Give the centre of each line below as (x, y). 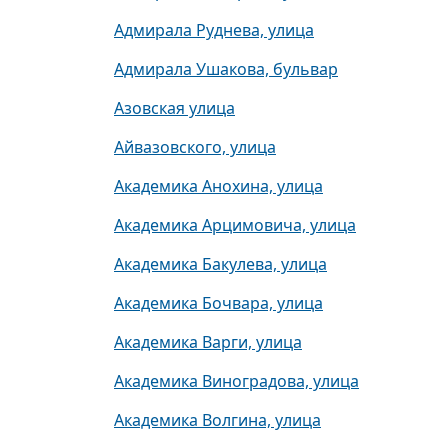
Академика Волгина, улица (217, 420)
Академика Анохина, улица (218, 186)
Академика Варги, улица (208, 342)
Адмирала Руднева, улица (214, 30)
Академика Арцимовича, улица (235, 225)
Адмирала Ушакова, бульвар (226, 69)
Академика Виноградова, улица (236, 381)
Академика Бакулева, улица (220, 264)
